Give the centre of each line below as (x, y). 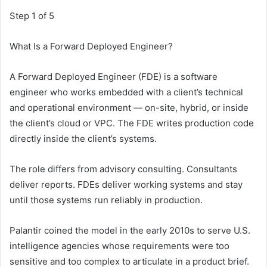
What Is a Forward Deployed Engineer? (91, 46)
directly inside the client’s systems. (83, 139)
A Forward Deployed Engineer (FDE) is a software (114, 77)
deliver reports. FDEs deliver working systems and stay (126, 185)
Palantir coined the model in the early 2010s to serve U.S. (130, 231)
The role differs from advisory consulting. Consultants (123, 169)
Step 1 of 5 (32, 16)
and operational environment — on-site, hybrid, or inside (129, 108)
